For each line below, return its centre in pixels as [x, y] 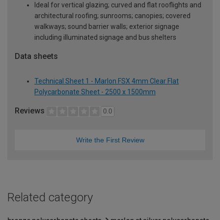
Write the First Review [110, 140]
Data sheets [36, 56]
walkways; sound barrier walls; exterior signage [107, 26]
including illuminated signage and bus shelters [105, 37]
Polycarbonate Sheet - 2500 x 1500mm [95, 92]
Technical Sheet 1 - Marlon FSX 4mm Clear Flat [107, 81]
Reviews [31, 110]
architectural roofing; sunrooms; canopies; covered [112, 15]
